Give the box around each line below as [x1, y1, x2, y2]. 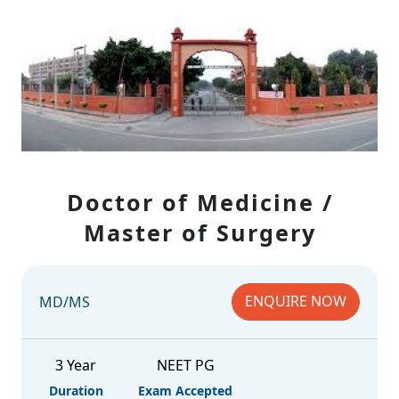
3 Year [55, 355, 97, 375]
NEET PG [156, 355, 215, 375]
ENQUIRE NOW [245, 291, 346, 311]
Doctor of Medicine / [66, 187, 333, 217]
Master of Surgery [83, 217, 316, 248]
